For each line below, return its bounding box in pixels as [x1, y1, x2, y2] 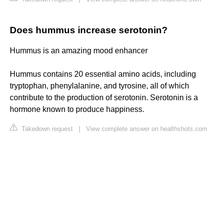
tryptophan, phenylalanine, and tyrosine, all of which [10, 82, 189, 90]
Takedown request [20, 125, 73, 133]
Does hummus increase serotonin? [10, 25, 168, 36]
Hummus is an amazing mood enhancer [10, 46, 148, 55]
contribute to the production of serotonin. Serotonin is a [10, 93, 198, 102]
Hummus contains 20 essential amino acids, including [10, 70, 196, 79]
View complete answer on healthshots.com [86, 125, 207, 133]
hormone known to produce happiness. [10, 105, 144, 114]
